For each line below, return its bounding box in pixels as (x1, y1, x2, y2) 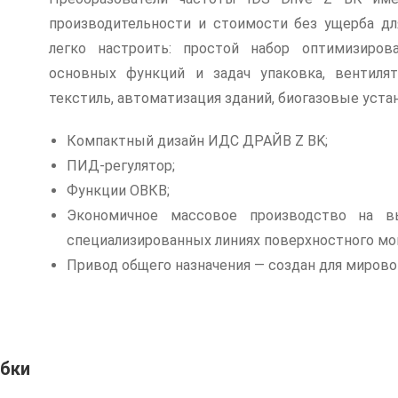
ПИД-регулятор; (67, 157, 175, 174)
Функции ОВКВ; (67, 182, 170, 199)
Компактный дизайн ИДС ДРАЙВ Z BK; (67, 132, 328, 149)
